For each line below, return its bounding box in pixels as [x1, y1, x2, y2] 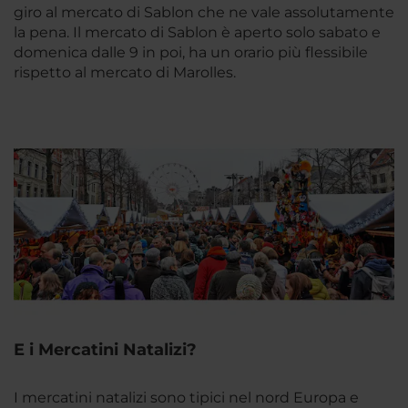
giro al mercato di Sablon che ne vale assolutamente [14, 3, 394, 21]
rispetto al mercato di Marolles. [14, 63, 236, 81]
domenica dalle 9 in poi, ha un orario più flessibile [14, 43, 368, 61]
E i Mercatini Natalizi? [14, 339, 197, 360]
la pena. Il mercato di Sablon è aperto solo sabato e [14, 23, 381, 41]
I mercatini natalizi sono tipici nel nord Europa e [14, 388, 359, 406]
